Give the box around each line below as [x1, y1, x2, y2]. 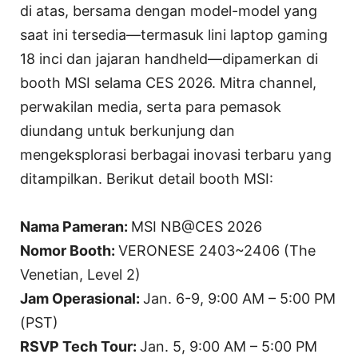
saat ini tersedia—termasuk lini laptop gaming [20, 26, 328, 43]
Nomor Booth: [20, 241, 118, 259]
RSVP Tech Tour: [20, 337, 140, 355]
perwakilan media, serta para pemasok [20, 97, 281, 115]
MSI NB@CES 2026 [131, 217, 262, 235]
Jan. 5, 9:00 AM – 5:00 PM [140, 337, 317, 355]
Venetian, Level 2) [20, 265, 141, 283]
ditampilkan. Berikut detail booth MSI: [20, 169, 273, 187]
